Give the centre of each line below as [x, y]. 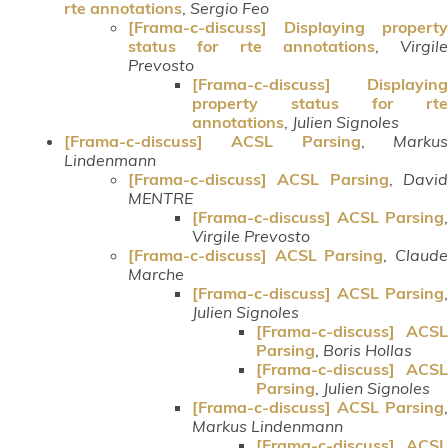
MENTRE [160, 197]
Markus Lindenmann [267, 425]
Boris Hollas [367, 349]
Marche [156, 273]
